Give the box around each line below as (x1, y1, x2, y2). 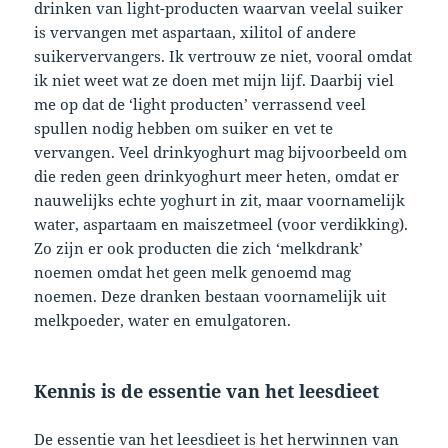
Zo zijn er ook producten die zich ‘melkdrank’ (34, 238, 364, 259)
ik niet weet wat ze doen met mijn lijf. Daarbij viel (34, 70, 395, 91)
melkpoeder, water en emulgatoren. (34, 310, 292, 331)
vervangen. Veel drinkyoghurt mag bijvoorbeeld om (34, 142, 408, 163)
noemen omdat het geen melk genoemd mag (34, 262, 352, 283)
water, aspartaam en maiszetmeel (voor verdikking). (34, 214, 409, 235)
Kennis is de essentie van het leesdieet (34, 379, 380, 404)
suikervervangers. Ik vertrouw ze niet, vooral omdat (34, 46, 413, 67)
